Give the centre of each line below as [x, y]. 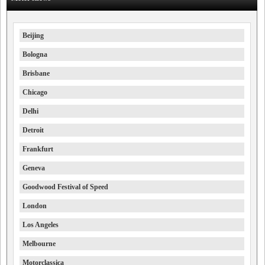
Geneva [34, 168]
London [35, 206]
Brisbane [36, 73]
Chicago [35, 92]
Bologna [35, 54]
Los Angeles [41, 225]
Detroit [33, 130]
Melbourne [39, 244]
